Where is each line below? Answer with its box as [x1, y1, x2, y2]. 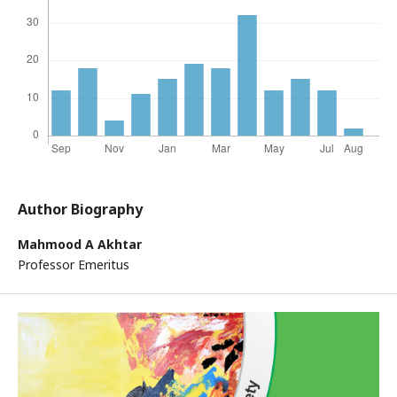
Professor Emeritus [18, 256, 129, 274]
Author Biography [18, 199, 143, 220]
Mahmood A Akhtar [18, 236, 142, 253]
